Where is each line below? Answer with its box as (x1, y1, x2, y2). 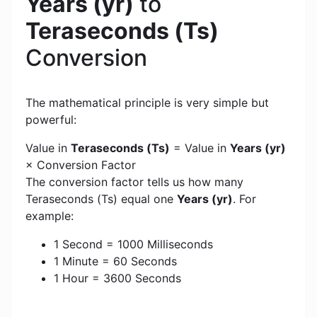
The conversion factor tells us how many (25, 175, 243, 190)
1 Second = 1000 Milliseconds (54, 237, 213, 252)
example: (25, 209, 74, 224)
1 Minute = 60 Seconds (54, 254, 177, 269)
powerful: (25, 113, 76, 127)
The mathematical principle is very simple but (25, 96, 269, 110)
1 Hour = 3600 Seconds (54, 271, 181, 286)
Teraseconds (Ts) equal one (25, 192, 177, 207)
